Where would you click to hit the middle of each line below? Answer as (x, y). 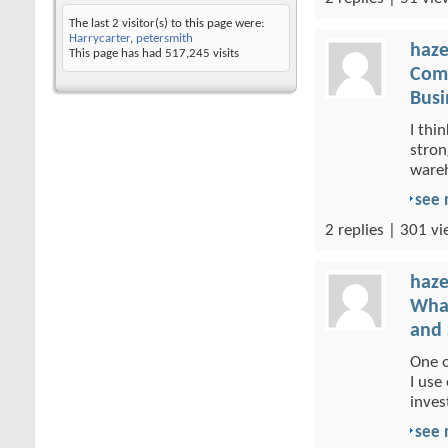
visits (224, 53)
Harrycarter (99, 38)
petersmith (164, 38)
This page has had (117, 53)
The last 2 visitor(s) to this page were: (166, 23)
